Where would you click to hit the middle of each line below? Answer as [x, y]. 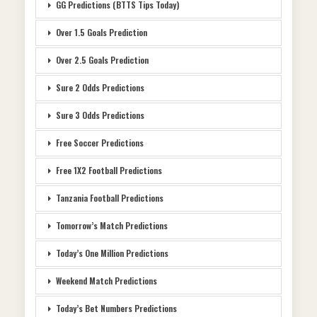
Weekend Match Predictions [106, 281]
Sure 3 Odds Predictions [100, 115]
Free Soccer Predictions [100, 143]
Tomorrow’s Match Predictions [112, 226]
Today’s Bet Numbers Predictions [116, 309]
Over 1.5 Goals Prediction [102, 33]
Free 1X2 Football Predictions [109, 171]
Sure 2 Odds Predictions [100, 88]
